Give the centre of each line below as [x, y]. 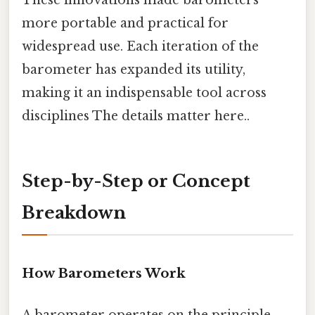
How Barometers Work [104, 273]
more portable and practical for [125, 24]
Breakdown [74, 212]
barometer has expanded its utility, [134, 70]
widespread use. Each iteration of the [140, 47]
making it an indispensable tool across [144, 93]
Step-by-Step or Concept [136, 181]
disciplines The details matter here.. [136, 116]
